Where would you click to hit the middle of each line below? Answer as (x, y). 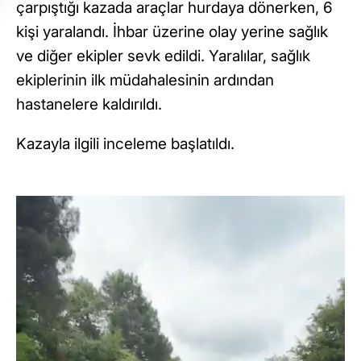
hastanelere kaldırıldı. (89, 105)
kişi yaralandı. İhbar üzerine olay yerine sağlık (172, 32)
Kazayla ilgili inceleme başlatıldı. (125, 144)
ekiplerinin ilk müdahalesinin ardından (145, 81)
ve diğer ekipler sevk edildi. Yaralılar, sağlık (163, 56)
